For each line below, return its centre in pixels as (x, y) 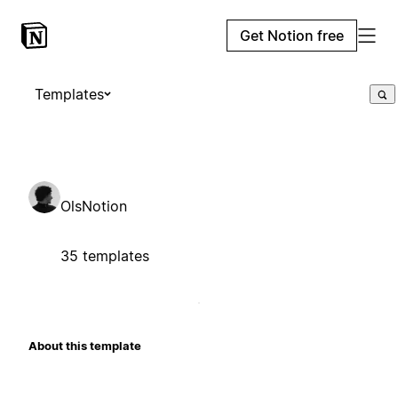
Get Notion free (292, 36)
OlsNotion (94, 206)
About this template (85, 345)
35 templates (105, 255)
